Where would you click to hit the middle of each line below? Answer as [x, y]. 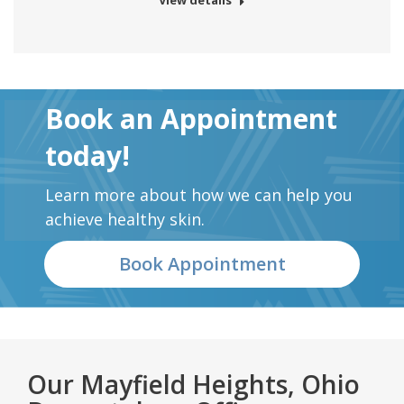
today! [87, 156]
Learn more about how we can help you [199, 195]
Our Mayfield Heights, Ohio [193, 385]
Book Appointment [202, 264]
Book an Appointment [191, 119]
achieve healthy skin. [125, 220]
